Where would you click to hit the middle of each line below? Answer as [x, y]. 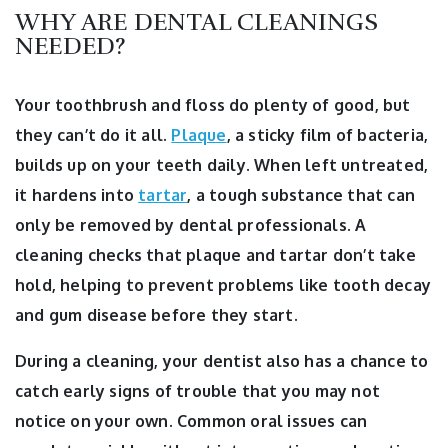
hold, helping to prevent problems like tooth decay [223, 285]
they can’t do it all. [93, 135]
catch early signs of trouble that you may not [198, 391]
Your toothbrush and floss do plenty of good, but [213, 105]
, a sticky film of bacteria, [327, 135]
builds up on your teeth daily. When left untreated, [222, 165]
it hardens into [77, 195]
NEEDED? [71, 46]
